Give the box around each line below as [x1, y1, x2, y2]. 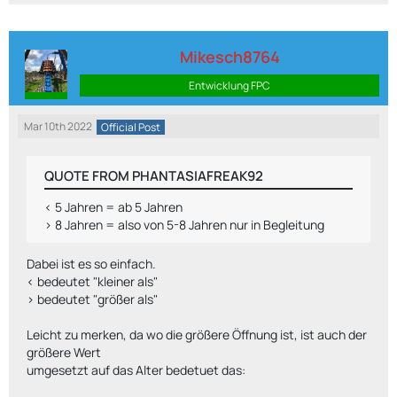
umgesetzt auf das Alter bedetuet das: [27, 362, 245, 378]
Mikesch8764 [179, 46, 280, 67]
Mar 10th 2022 [24, 119, 92, 134]
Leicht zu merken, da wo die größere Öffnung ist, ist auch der [27, 326, 367, 343]
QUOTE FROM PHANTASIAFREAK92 [44, 167, 263, 185]
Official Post [101, 119, 160, 135]
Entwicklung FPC [189, 78, 270, 93]
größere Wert [27, 344, 101, 361]
